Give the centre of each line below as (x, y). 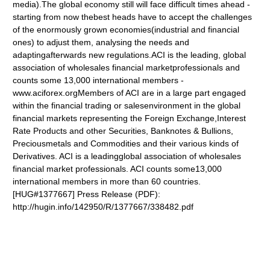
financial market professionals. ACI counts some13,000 (118, 169)
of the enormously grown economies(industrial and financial (126, 30)
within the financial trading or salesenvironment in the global (127, 105)
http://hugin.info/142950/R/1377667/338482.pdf (103, 207)
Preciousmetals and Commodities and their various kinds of (126, 143)
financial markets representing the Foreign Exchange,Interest (130, 118)
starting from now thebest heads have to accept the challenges (133, 17)
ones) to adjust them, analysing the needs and (101, 42)
